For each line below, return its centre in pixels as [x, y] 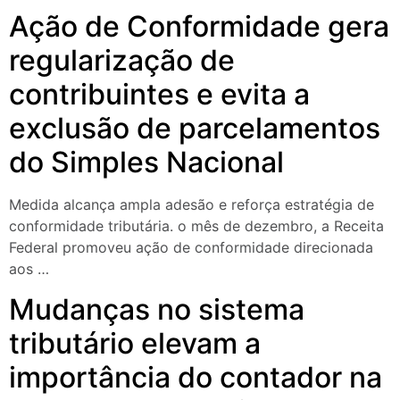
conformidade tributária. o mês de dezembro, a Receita [196, 226]
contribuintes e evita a [159, 95]
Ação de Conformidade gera [199, 27]
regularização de [122, 61]
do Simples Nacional [146, 162]
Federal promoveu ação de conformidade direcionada [191, 248]
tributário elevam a [135, 343]
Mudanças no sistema [157, 309]
